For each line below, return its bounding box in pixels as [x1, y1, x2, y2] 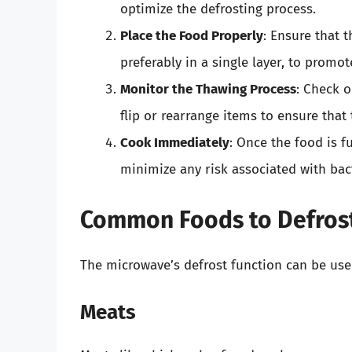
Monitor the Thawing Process [120, 81, 296, 98]
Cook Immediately [120, 134, 229, 152]
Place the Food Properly [120, 27, 263, 45]
